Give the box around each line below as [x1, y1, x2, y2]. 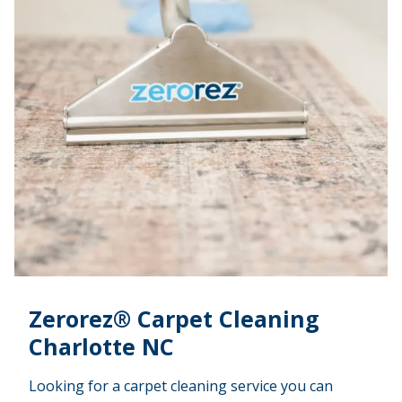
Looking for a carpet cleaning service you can [29, 375, 333, 396]
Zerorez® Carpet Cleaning [29, 302, 319, 334]
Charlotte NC [29, 330, 174, 362]
